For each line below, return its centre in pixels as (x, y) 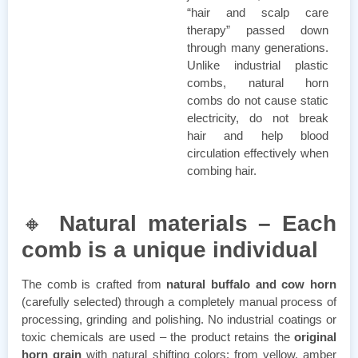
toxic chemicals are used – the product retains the (158, 336)
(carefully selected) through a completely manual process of (179, 301)
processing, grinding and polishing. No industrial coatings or (179, 319)
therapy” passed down (258, 30)
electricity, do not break (258, 117)
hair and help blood (258, 135)
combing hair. (222, 170)
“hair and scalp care (258, 12)
